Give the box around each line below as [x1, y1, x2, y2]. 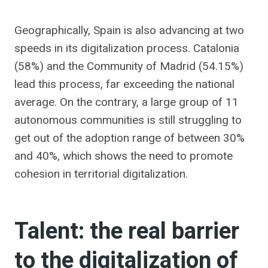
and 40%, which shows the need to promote [14, 149, 233, 163]
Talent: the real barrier [14, 215, 239, 248]
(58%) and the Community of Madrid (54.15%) [14, 59, 243, 73]
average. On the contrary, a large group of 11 [14, 95, 239, 109]
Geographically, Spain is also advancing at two [14, 23, 244, 37]
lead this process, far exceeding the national [14, 77, 234, 91]
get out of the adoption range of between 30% [14, 131, 245, 145]
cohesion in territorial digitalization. [14, 167, 188, 181]
